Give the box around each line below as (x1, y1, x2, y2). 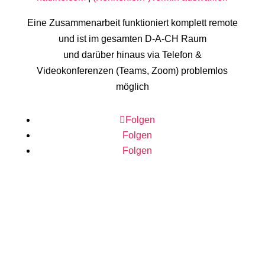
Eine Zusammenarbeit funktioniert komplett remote (27, 18, 238, 28)
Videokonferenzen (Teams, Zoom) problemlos (37, 66, 228, 76)
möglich (115, 82, 149, 92)
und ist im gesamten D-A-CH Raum (58, 34, 206, 44)
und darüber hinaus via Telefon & (63, 50, 202, 60)
